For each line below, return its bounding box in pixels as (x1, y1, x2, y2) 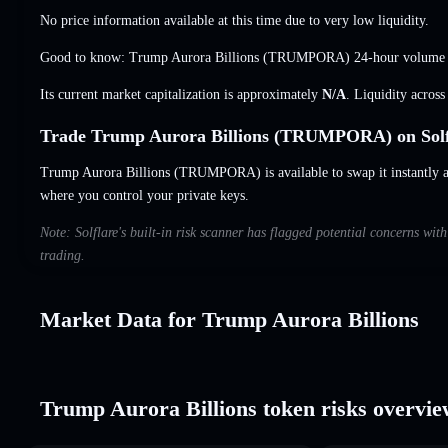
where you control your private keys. (40, 187, 249, 203)
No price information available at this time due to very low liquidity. (40, 12, 429, 28)
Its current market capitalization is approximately (40, 86, 322, 102)
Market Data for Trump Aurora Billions (40, 306, 419, 332)
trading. (40, 247, 85, 263)
